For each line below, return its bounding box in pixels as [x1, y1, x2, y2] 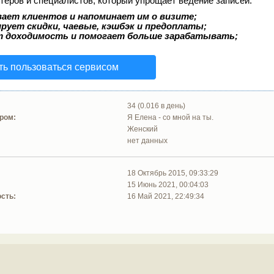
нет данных [127, 136, 168, 146]
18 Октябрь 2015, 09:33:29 [127, 169, 219, 178]
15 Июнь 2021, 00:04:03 [127, 180, 209, 190]
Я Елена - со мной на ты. [127, 113, 214, 122]
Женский [127, 125, 158, 134]
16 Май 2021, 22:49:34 [127, 192, 205, 201]
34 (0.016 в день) [127, 102, 186, 111]
